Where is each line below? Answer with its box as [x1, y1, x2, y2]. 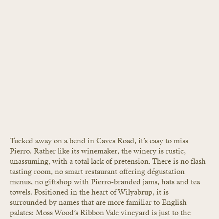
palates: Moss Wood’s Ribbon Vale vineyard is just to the [10, 208, 193, 218]
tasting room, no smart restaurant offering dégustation [10, 167, 187, 177]
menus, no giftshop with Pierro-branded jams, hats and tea [10, 177, 202, 187]
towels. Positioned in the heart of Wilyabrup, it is [10, 187, 171, 197]
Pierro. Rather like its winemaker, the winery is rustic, [10, 146, 188, 156]
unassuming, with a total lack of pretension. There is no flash [10, 156, 208, 167]
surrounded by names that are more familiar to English [10, 197, 189, 208]
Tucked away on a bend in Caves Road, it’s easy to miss [10, 136, 190, 146]
